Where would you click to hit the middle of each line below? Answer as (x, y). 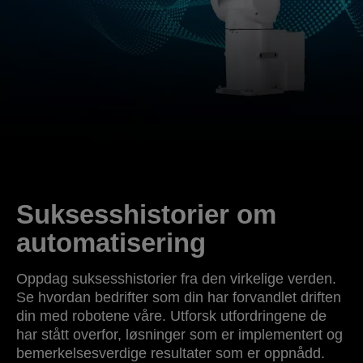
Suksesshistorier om (146, 215)
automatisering (111, 243)
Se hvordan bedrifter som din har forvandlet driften (179, 298)
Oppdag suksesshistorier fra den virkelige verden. (176, 279)
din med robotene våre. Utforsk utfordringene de (171, 316)
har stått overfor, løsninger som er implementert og (179, 335)
